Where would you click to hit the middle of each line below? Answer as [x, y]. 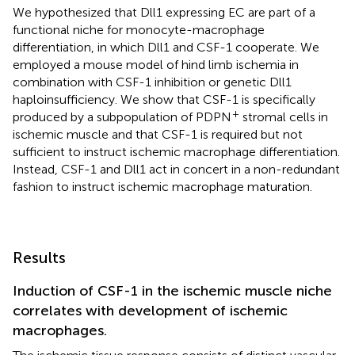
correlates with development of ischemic [150, 310]
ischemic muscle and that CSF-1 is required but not [158, 134]
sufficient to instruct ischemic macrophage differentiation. [176, 151]
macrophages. [60, 330]
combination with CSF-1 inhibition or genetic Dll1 [152, 82]
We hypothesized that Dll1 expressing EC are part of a [164, 12]
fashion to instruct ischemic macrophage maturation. [162, 186]
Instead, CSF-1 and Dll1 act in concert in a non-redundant [176, 169]
